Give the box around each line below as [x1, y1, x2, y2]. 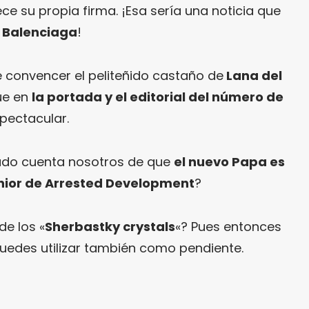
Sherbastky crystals [45, 217, 175, 235]
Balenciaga [2, 23, 77, 41]
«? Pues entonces [175, 217, 281, 235]
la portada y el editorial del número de [32, 88, 283, 106]
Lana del [223, 66, 282, 84]
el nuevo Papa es [174, 152, 285, 170]
